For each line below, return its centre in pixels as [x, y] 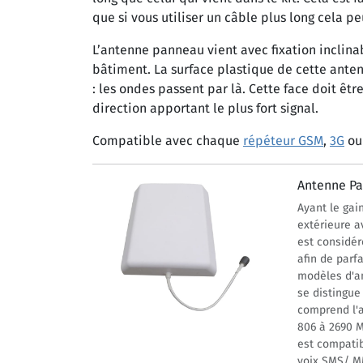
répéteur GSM [283, 141]
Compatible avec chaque [168, 141]
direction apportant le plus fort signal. [205, 108]
